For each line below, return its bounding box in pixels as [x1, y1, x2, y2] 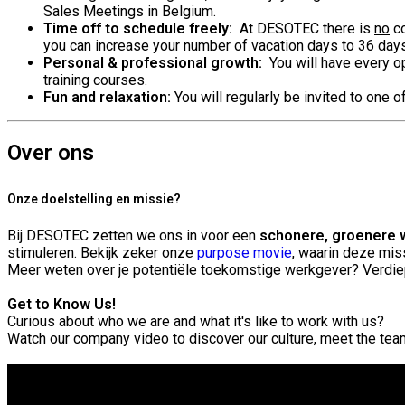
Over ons [7, 139, 94, 165]
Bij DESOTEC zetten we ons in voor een [7, 226, 259, 244]
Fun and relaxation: [43, 88, 171, 106]
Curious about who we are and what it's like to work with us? [7, 312, 388, 330]
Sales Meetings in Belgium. [43, 2, 216, 20]
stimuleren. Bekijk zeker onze [7, 243, 197, 261]
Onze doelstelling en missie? [7, 191, 181, 206]
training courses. [43, 71, 147, 89]
